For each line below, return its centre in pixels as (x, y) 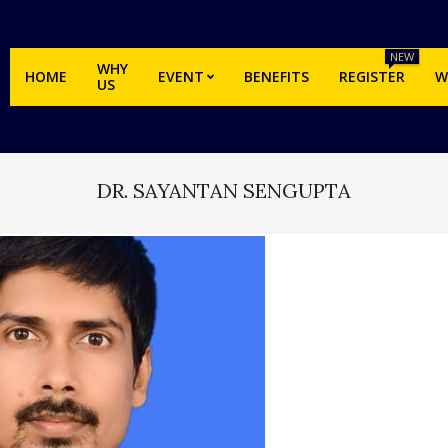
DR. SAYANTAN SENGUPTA (224, 190)
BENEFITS (276, 76)
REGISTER (372, 76)
